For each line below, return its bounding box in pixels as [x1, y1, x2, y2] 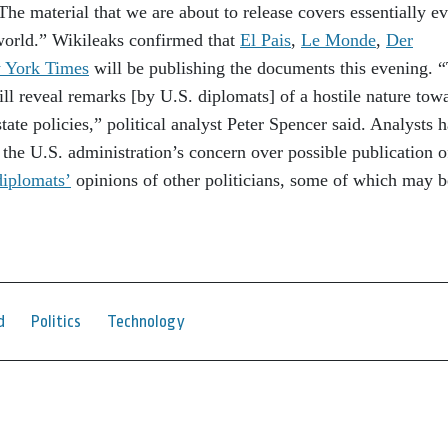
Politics [31, 312, 81, 331]
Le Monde [301, 30, 376, 50]
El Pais [240, 30, 291, 50]
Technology [107, 312, 185, 331]
